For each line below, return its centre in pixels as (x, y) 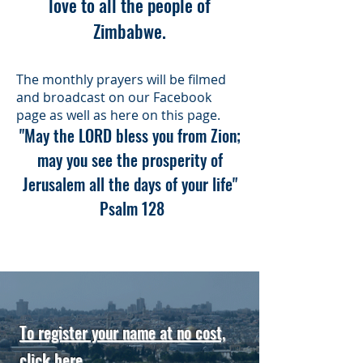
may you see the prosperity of (130, 160)
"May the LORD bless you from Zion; (130, 135)
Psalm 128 (130, 208)
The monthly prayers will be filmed (121, 79)
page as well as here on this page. (118, 115)
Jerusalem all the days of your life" (130, 184)
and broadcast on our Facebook (114, 97)
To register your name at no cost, (122, 332)
